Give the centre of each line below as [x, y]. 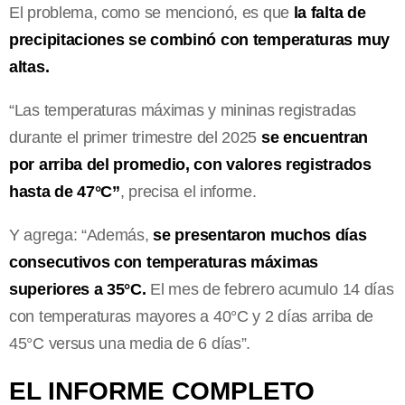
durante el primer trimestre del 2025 [135, 137]
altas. [29, 66]
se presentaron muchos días [260, 235]
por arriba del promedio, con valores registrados [190, 164]
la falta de [327, 12]
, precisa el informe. [188, 191]
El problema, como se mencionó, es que [149, 12]
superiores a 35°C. [78, 289]
